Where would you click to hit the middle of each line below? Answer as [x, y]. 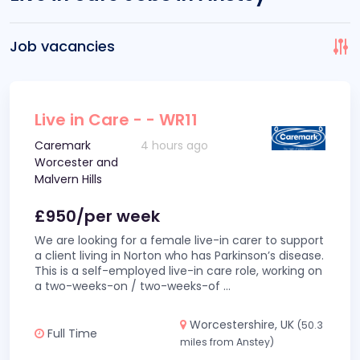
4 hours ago [175, 145]
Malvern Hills [68, 179]
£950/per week [97, 216]
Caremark [63, 145]
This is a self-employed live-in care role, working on [178, 271]
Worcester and [76, 162]
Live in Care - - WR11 [116, 120]
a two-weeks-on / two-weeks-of [129, 286]
